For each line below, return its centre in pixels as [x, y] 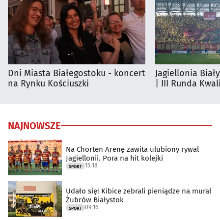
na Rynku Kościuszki [48, 83]
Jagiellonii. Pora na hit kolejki [114, 158]
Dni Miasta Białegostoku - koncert [77, 73]
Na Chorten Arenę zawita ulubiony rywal [132, 150]
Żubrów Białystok [95, 200]
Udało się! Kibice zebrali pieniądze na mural [138, 191]
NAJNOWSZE [34, 125]
